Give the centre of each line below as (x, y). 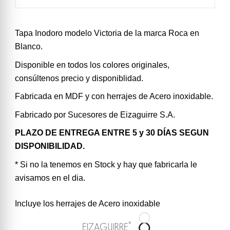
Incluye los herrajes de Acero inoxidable (89, 203)
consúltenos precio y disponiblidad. (79, 78)
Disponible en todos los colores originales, (92, 65)
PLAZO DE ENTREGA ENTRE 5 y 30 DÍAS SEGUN (112, 133)
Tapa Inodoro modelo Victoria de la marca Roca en (107, 33)
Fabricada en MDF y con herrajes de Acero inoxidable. (114, 97)
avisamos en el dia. (50, 178)
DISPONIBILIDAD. (50, 146)
